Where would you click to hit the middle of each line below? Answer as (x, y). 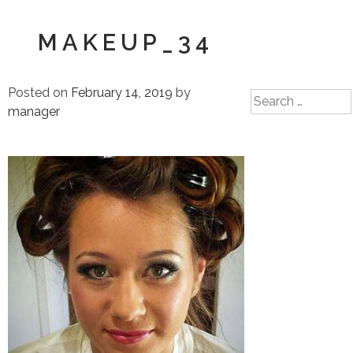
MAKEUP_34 (126, 43)
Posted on (39, 93)
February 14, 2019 (122, 93)
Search (270, 97)
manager (34, 111)
